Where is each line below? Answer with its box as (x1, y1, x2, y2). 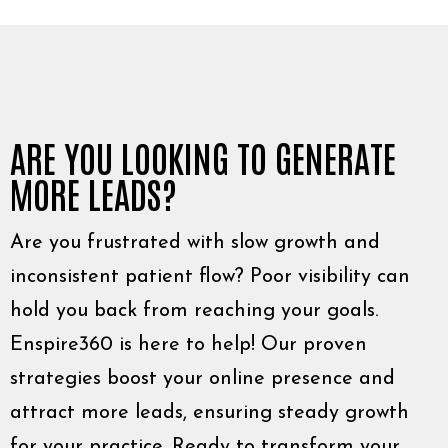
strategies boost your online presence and (10, 369, 395, 389)
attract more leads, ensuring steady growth (10, 403, 409, 423)
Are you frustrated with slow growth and (10, 233, 380, 253)
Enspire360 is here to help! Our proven (10, 335, 367, 355)
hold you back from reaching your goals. (10, 301, 378, 321)
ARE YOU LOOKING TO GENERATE (10, 133, 396, 180)
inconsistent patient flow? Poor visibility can (10, 267, 410, 287)
